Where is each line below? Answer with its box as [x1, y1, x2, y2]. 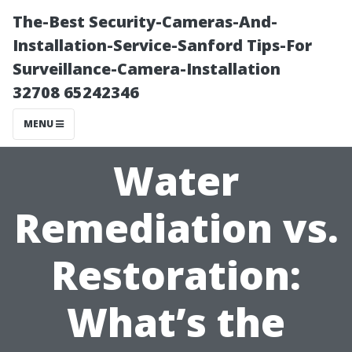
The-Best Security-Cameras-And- [13, 11, 277, 32]
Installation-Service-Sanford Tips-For [13, 35, 312, 56]
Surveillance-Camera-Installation [13, 58, 280, 79]
